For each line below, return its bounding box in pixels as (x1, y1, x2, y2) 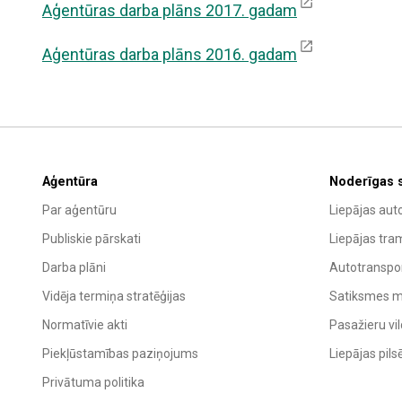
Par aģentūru (42, 203, 117, 217)
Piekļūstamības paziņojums (42, 346, 198, 361)
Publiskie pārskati (42, 232, 141, 246)
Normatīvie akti (42, 318, 127, 332)
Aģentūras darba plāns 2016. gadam (42, 45, 297, 64)
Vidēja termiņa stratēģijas (42, 289, 186, 303)
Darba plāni (42, 260, 106, 275)
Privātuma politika (42, 375, 144, 389)
